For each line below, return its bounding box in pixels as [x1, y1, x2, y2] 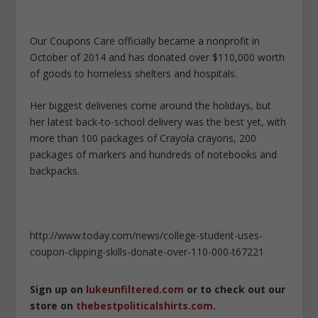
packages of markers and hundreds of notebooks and [30, 148, 278, 162]
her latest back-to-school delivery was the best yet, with [30, 115, 287, 129]
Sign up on [30, 282, 87, 296]
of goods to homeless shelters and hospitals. [30, 66, 238, 80]
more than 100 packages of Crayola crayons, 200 [30, 131, 257, 146]
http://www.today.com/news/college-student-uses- [30, 228, 263, 242]
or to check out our [184, 282, 286, 296]
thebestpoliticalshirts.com [76, 298, 214, 312]
